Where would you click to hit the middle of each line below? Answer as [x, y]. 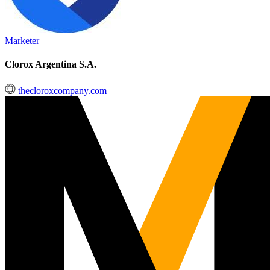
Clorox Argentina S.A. [51, 64]
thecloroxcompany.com [61, 90]
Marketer [22, 41]
